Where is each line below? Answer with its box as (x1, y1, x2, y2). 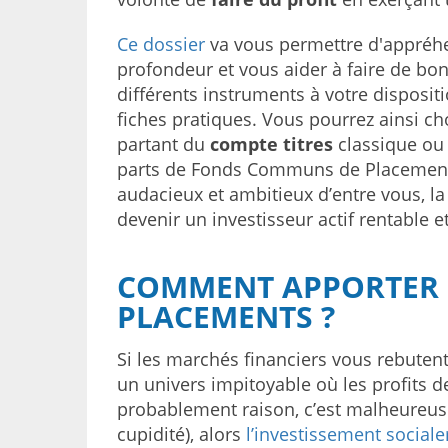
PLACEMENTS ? (117, 296, 335, 337)
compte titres (210, 132, 333, 156)
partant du (117, 132, 210, 156)
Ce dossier (117, 32, 205, 56)
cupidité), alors (117, 422, 246, 446)
